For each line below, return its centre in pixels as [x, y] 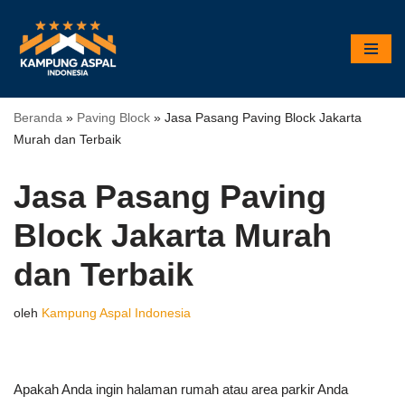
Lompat [36, 48]
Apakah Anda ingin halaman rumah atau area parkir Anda [181, 389]
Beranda [38, 117]
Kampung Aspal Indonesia [116, 313]
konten [33, 92]
